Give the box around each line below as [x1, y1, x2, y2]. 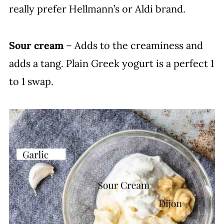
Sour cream [8, 38, 63, 51]
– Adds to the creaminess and [63, 38, 203, 51]
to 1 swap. [8, 74, 53, 87]
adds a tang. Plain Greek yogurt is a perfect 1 [8, 56, 214, 69]
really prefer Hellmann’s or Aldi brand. [8, 2, 185, 15]
